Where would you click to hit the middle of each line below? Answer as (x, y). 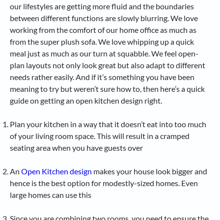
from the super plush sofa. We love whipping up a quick (102, 41)
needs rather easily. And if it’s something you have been (102, 77)
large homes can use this (51, 194)
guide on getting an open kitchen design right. (86, 100)
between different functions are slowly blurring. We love (104, 18)
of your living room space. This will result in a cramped (100, 136)
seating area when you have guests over (76, 147)
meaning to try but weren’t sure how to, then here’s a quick (107, 88)
